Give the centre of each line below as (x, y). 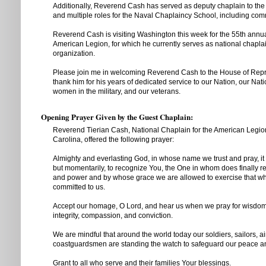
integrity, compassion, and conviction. (113, 216)
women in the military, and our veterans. (117, 91)
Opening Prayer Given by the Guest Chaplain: (117, 117)
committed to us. (79, 187)
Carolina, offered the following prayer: (113, 140)
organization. (74, 53)
